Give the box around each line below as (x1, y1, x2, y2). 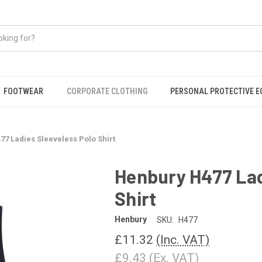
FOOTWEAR (3, 87, 43, 96)
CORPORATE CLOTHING (66, 87, 147, 96)
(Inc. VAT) (156, 232, 209, 247)
